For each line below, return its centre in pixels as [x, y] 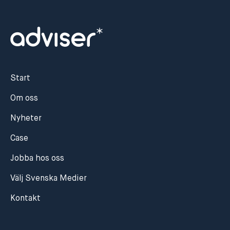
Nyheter [26, 119]
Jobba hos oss [37, 159]
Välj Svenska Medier [49, 179]
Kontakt [25, 199]
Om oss [24, 99]
